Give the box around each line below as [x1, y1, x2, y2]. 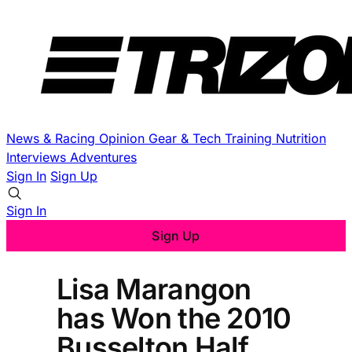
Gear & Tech [148, 130, 225, 146]
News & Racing [6, 130, 99, 146]
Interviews [6, 149, 70, 165]
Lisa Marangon [57, 271, 251, 306]
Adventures [70, 149, 137, 165]
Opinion [99, 130, 148, 146]
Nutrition [276, 130, 326, 146]
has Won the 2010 [57, 300, 291, 335]
